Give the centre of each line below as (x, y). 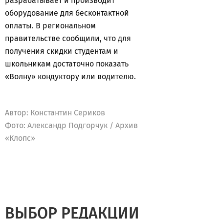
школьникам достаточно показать (67, 64)
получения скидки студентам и (62, 51)
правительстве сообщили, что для (68, 38)
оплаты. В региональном (50, 26)
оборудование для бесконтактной (67, 13)
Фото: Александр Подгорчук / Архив (71, 125)
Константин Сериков (68, 113)
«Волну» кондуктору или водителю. (71, 77)
